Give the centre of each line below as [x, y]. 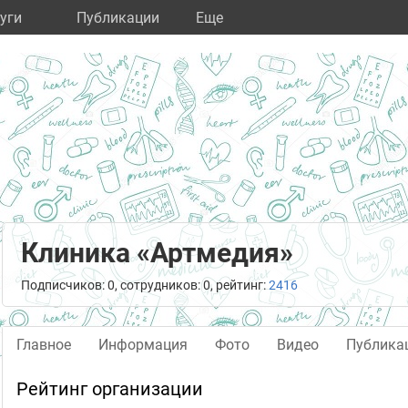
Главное [44, 345]
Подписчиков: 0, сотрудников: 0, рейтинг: [145, 285]
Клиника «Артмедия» [157, 253]
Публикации [118, 18]
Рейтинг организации [110, 389]
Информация [143, 345]
